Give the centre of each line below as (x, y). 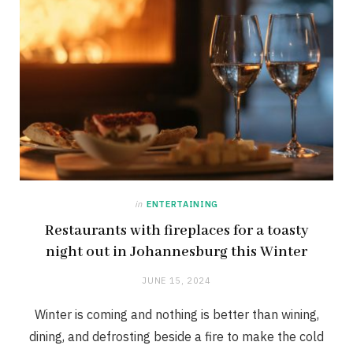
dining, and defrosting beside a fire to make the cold (176, 336)
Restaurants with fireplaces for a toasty (176, 230)
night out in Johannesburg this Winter (176, 252)
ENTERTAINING (182, 204)
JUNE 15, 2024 (176, 280)
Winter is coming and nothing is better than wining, (176, 314)
